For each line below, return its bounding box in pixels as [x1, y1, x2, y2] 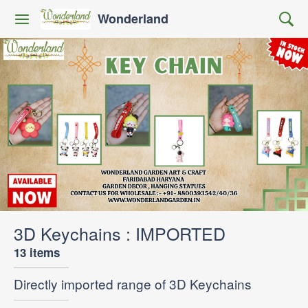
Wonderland [97, 10, 168, 27]
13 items [14, 243, 60, 261]
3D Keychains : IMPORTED [14, 220, 225, 245]
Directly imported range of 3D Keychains [14, 274, 252, 293]
